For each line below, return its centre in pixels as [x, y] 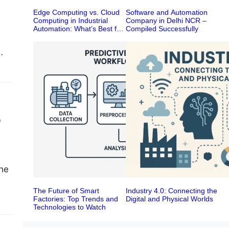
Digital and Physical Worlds [170, 199]
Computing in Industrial [70, 21]
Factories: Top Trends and [75, 199]
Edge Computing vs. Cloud [76, 13]
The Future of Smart [66, 191]
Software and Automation [167, 13]
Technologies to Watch [69, 207]
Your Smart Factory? [66, 37]
